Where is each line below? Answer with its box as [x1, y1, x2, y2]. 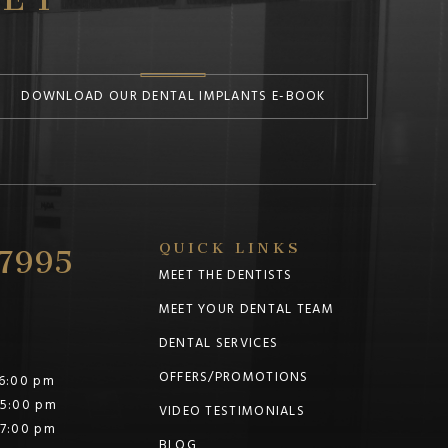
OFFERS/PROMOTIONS [158, 366, 309, 389]
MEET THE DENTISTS [158, 264, 293, 287]
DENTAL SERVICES [158, 332, 279, 355]
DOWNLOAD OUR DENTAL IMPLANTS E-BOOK [21, 85, 326, 108]
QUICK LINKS [158, 225, 302, 263]
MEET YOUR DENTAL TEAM [158, 298, 334, 321]
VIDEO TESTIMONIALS [158, 400, 306, 423]
